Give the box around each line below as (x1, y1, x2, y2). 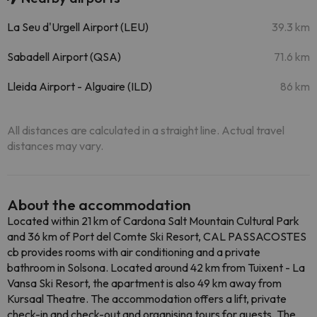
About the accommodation (7, 195, 191, 214)
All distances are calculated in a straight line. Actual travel (7, 123, 284, 137)
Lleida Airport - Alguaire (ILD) (7, 79, 152, 93)
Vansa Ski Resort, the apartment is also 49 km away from (7, 276, 282, 290)
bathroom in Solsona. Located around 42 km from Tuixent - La (7, 260, 305, 275)
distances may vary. (7, 139, 103, 153)
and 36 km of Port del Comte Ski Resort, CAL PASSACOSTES (7, 229, 306, 243)
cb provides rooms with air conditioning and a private (7, 245, 260, 259)
